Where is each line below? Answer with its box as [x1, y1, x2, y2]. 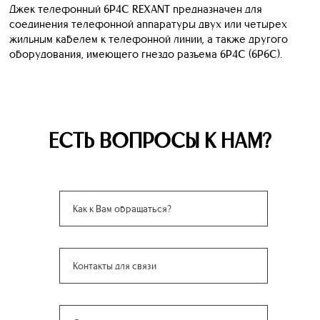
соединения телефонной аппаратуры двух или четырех [9, 16, 287, 31]
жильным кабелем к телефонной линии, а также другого [9, 31, 288, 46]
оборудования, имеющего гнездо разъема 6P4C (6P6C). [9, 46, 282, 61]
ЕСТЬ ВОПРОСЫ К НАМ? [49, 126, 271, 154]
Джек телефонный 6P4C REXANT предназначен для [9, 1, 262, 16]
